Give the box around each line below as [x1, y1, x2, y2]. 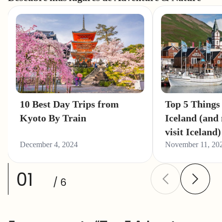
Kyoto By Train [20, 111, 86, 125]
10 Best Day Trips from [20, 97, 119, 111]
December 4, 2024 [20, 140, 78, 149]
